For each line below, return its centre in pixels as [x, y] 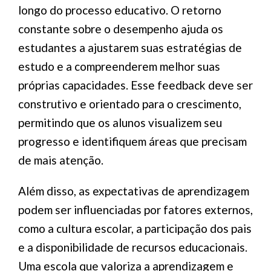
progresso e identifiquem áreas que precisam [132, 141]
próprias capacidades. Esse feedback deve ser [135, 85]
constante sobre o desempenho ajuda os [121, 29]
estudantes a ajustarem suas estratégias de [130, 47]
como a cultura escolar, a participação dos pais [135, 228]
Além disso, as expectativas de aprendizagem [134, 191]
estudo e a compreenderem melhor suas [119, 66]
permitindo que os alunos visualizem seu [120, 122]
